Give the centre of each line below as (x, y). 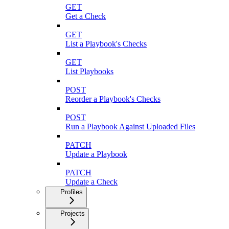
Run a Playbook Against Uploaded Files (130, 127)
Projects (73, 214)
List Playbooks (89, 72)
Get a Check (86, 16)
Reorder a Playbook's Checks (113, 99)
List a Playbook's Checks (106, 44)
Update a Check (91, 182)
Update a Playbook (96, 154)
